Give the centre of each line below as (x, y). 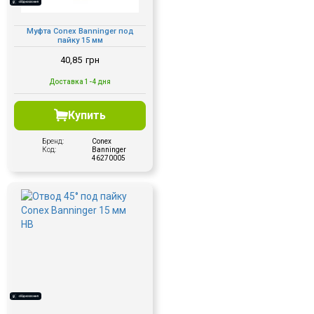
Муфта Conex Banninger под (80, 32)
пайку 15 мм (80, 41)
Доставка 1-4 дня (80, 81)
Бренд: (53, 141)
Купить (87, 115)
